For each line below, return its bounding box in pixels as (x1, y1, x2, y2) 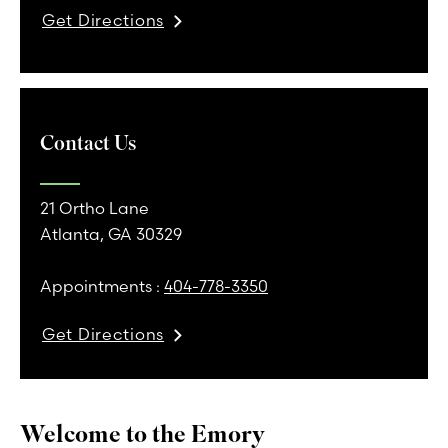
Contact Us (40, 129, 136, 157)
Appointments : (40, 275, 164, 296)
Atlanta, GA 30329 (40, 223, 182, 244)
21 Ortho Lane (40, 197, 149, 218)
